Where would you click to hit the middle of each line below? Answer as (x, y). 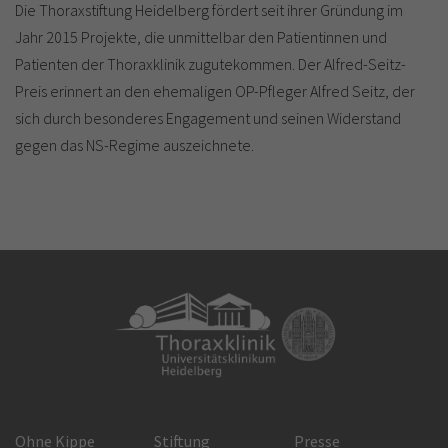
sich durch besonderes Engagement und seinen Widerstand (208, 118)
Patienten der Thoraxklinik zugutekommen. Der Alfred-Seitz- (210, 64)
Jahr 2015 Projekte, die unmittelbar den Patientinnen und (201, 37)
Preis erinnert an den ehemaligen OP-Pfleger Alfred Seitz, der (215, 91)
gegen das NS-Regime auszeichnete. (134, 145)
